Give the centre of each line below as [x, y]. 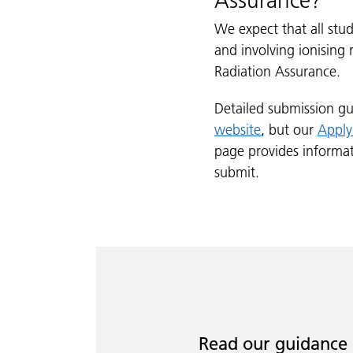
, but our [289, 130]
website [238, 130]
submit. [239, 173]
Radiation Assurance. [277, 72]
